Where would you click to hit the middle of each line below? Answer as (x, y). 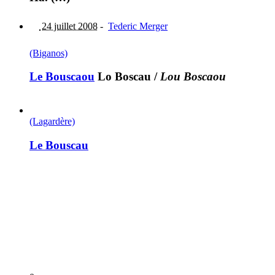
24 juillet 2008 (68, 26)
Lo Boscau (123, 77)
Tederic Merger (138, 26)
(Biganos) (48, 53)
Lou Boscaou (193, 77)
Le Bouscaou (62, 77)
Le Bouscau (59, 145)
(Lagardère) (52, 122)
